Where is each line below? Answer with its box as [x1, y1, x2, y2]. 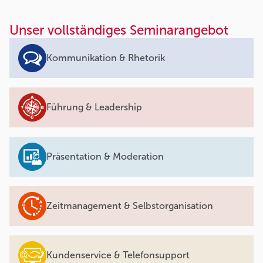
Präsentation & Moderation [46, 151, 164, 163]
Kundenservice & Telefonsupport [46, 249, 190, 261]
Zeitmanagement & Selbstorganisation [46, 200, 213, 212]
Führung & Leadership [46, 102, 142, 113]
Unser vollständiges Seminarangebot [9, 22, 228, 38]
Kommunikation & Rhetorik [46, 52, 165, 64]
